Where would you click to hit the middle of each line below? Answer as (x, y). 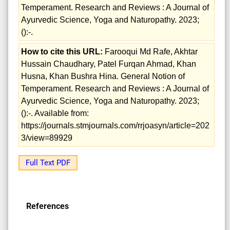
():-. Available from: (55, 113)
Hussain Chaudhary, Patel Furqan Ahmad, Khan (109, 64)
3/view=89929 (47, 138)
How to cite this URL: (62, 51)
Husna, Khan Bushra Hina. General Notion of (103, 76)
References (47, 206)
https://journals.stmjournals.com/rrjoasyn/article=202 (115, 125)
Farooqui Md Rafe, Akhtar (150, 51)
